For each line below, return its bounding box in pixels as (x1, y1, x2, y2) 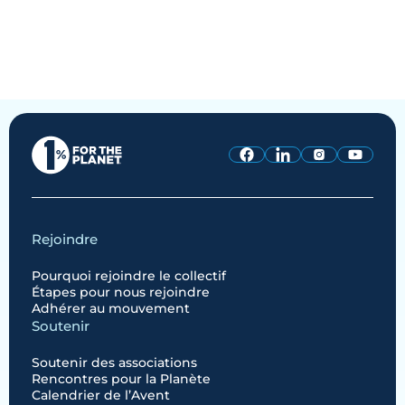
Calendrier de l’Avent (32, 386, 170, 403)
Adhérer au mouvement (32, 299, 190, 316)
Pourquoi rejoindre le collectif (32, 267, 226, 284)
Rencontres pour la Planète (32, 370, 211, 387)
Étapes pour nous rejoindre (32, 283, 210, 300)
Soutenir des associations (32, 353, 197, 371)
